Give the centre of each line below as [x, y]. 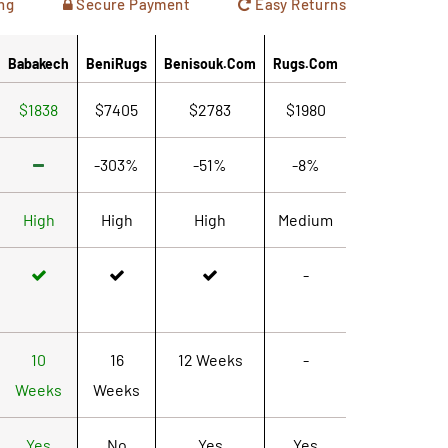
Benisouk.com [210, 63]
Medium [305, 219]
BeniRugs [116, 63]
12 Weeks [210, 359]
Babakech [38, 63]
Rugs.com [305, 63]
